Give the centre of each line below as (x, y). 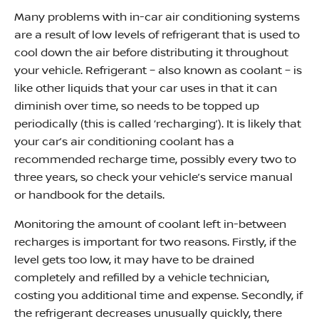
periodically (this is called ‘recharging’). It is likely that (158, 124)
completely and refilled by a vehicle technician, (142, 278)
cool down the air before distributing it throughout (151, 53)
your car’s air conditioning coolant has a (124, 142)
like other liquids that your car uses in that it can (146, 88)
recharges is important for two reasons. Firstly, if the (155, 242)
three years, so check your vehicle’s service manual (153, 177)
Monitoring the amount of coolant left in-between (150, 224)
